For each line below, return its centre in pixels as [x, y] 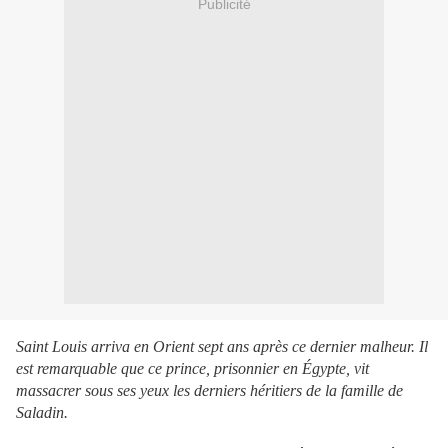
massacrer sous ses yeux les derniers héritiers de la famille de [209, 391]
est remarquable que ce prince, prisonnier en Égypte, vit [192, 369]
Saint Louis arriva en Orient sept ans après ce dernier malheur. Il [222, 347]
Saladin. [42, 413]
